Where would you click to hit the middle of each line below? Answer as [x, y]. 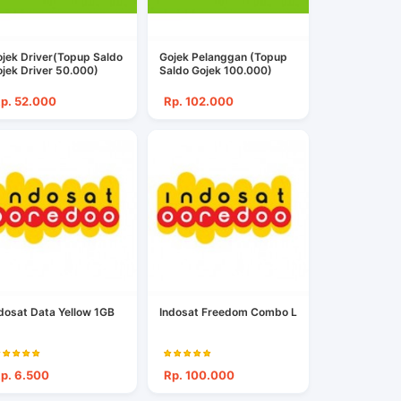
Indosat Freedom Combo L [229, 312]
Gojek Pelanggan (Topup [224, 57]
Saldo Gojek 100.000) [216, 71]
